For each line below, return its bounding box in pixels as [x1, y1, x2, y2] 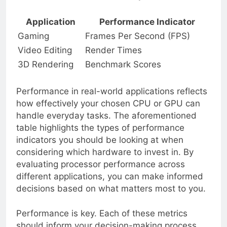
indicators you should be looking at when [16, 142, 183, 153]
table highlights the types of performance [16, 130, 184, 141]
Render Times [85, 53, 142, 64]
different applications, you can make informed [16, 179, 203, 190]
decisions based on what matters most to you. [16, 191, 206, 202]
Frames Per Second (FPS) [85, 39, 190, 50]
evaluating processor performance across [16, 167, 185, 177]
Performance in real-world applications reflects [16, 94, 207, 104]
